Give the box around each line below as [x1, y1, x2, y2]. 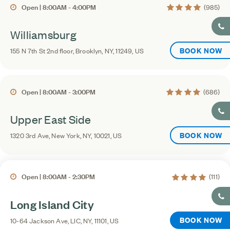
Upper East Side [10, 112, 91, 127]
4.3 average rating [165, 85, 228, 97]
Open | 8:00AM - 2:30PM [22, 170, 95, 182]
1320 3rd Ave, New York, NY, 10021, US [10, 130, 122, 141]
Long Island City [10, 196, 94, 212]
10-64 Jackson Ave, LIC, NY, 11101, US [10, 215, 119, 225]
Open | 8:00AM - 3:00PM [22, 85, 95, 97]
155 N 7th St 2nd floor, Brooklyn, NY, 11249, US [10, 46, 144, 56]
